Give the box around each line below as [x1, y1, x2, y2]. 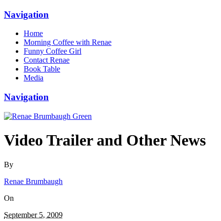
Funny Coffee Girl [24, 47, 81, 56]
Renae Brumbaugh [4, 177, 63, 185]
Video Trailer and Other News [4, 131, 206, 149]
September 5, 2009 [4, 210, 63, 219]
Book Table [24, 65, 60, 74]
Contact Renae [24, 56, 70, 65]
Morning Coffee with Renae [24, 38, 111, 47]
